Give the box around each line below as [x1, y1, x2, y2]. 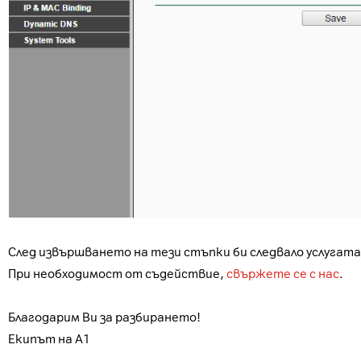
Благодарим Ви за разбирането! [8, 310, 201, 325]
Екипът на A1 [8, 332, 91, 346]
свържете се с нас [226, 267, 339, 281]
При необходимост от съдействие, [8, 267, 226, 281]
